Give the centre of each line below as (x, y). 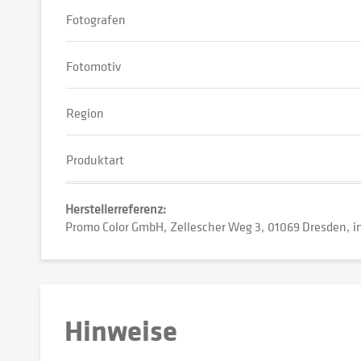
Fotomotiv (93, 66)
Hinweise (121, 330)
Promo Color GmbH (114, 226)
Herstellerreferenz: (116, 209)
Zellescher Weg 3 (216, 226)
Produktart (95, 160)
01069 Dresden (307, 226)
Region (85, 113)
